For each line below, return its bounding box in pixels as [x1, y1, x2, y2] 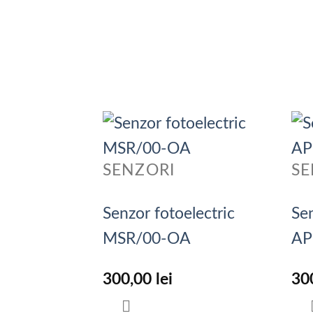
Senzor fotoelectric [103, 205, 235, 221]
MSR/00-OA [103, 231, 191, 247]
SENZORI [103, 163, 175, 179]
